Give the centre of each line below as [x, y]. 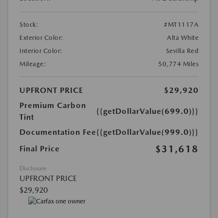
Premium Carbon [53, 105]
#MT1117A [181, 24]
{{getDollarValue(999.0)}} [147, 132]
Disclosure [33, 168]
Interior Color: [41, 51]
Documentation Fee [58, 132]
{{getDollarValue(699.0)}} [147, 111]
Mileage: [33, 64]
